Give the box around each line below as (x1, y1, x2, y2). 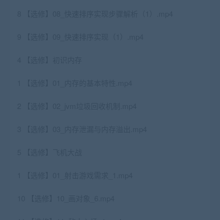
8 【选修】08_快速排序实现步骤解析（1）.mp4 (17, 8, 173, 19)
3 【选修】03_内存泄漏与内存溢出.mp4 (17, 124, 147, 135)
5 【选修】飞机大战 (17, 147, 82, 158)
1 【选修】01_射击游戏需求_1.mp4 (17, 170, 133, 181)
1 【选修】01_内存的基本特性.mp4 (17, 78, 132, 88)
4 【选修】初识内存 (17, 55, 82, 65)
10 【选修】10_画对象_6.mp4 (17, 193, 114, 204)
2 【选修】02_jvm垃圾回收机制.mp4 (17, 101, 137, 111)
